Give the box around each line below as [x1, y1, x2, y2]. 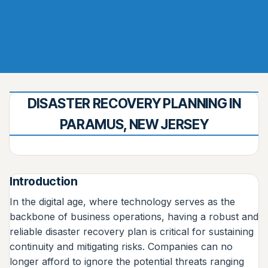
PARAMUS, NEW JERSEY [59, 116, 209, 132]
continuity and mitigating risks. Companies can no [10, 240, 233, 252]
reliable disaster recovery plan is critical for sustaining [10, 225, 254, 237]
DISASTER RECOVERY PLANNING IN [27, 95, 241, 111]
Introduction [10, 174, 78, 188]
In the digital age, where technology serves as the [10, 195, 235, 208]
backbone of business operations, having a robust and [10, 210, 258, 223]
